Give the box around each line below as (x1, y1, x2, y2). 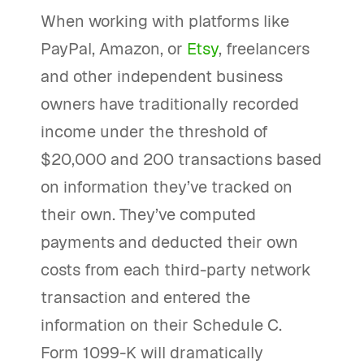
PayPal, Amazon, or (41, 38, 187, 59)
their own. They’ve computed (41, 204, 256, 225)
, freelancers (219, 38, 310, 59)
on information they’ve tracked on (41, 176, 292, 197)
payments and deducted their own (41, 232, 298, 253)
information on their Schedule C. (41, 314, 282, 336)
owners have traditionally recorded (41, 93, 299, 115)
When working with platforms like (41, 11, 289, 32)
